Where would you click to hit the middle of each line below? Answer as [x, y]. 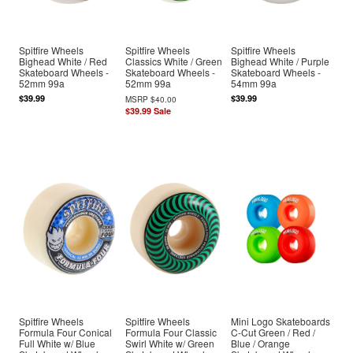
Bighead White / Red [63, 61]
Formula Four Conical [66, 333]
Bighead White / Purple [281, 61]
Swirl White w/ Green [169, 344]
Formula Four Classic [171, 333]
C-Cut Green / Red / [273, 333]
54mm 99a [254, 84]
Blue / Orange [261, 344]
